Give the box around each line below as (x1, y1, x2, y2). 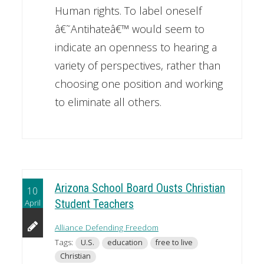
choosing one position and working (54, 76, 223, 91)
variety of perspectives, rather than (54, 58, 220, 72)
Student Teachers (54, 197, 134, 212)
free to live (155, 237, 193, 248)
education (107, 237, 143, 248)
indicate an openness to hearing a (54, 39, 217, 54)
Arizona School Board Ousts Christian (54, 181, 225, 196)
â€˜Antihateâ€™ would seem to (54, 21, 204, 36)
